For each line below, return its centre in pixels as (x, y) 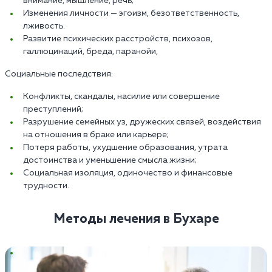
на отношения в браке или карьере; (96, 134)
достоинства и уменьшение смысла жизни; (110, 160)
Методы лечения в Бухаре (136, 219)
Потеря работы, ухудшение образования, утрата (125, 147)
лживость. (44, 26)
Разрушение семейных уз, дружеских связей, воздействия (142, 122)
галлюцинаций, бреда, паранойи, (90, 51)
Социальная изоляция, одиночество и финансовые (128, 173)
